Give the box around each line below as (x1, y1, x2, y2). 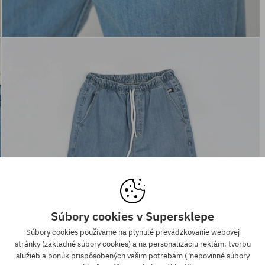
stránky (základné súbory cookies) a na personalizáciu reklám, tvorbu (14, 239, 251, 250)
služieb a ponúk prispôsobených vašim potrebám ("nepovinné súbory (15, 251, 250, 261)
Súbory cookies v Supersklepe (51, 208, 214, 225)
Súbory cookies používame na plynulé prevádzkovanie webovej (25, 227, 240, 238)
